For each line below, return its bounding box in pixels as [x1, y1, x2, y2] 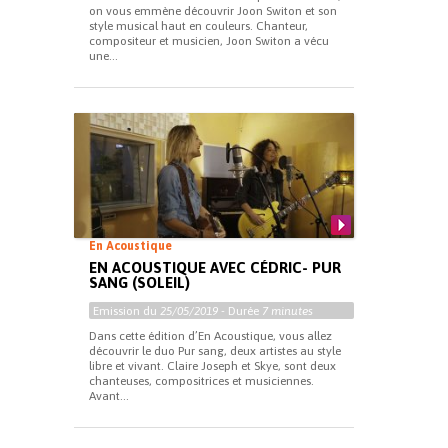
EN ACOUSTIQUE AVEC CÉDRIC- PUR [89, 259, 341, 276]
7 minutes [262, 304, 313, 318]
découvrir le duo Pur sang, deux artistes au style [89, 344, 341, 358]
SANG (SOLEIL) [89, 274, 190, 291]
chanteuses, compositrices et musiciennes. [89, 374, 314, 388]
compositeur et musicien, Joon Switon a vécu [89, 34, 329, 48]
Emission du [93, 304, 160, 318]
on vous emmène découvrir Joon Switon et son [89, 4, 337, 18]
